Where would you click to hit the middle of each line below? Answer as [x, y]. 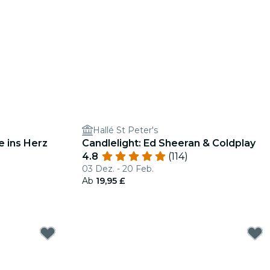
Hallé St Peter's [125, 130]
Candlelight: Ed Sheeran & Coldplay [169, 143]
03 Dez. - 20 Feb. [118, 169]
